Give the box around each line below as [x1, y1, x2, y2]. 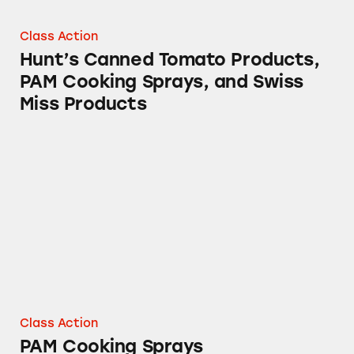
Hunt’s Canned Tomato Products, [19, 48, 320, 70]
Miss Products [19, 92, 147, 115]
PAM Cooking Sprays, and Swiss [19, 70, 303, 92]
